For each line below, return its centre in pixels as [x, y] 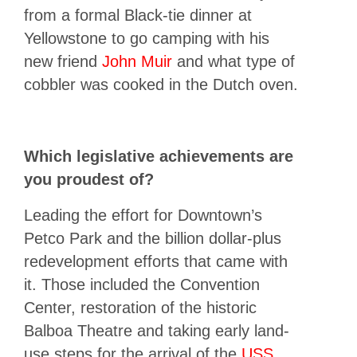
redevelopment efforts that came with [156, 261]
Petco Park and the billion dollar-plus [153, 238]
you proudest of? [89, 179]
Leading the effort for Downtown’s [143, 215]
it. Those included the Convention [142, 284]
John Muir [137, 61]
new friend [63, 61]
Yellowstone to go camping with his [147, 38]
